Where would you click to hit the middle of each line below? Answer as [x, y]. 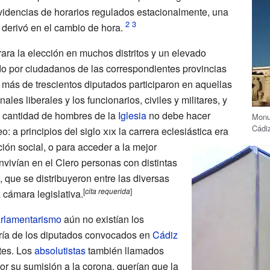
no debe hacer [178, 115]
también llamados [124, 250]
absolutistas [60, 250]
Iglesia [132, 115]
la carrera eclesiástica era [172, 131]
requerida [114, 190]
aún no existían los [102, 219]
